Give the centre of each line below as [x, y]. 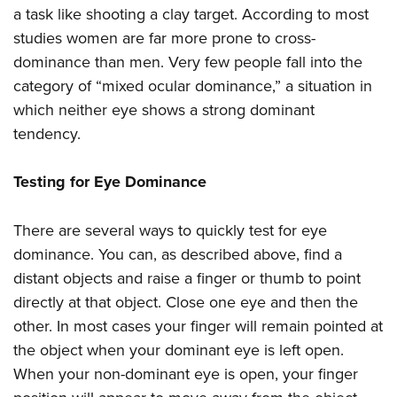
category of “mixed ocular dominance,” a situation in [193, 86]
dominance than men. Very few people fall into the [188, 62]
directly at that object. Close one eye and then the [186, 302]
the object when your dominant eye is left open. [179, 350]
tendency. [47, 134]
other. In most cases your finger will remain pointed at [198, 326]
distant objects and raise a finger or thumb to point [187, 278]
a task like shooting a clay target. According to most [191, 14]
